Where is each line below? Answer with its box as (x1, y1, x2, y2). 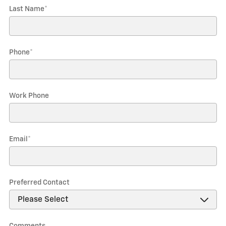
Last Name (9, 6, 44, 13)
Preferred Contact (9, 179, 70, 186)
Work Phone (9, 92, 49, 99)
